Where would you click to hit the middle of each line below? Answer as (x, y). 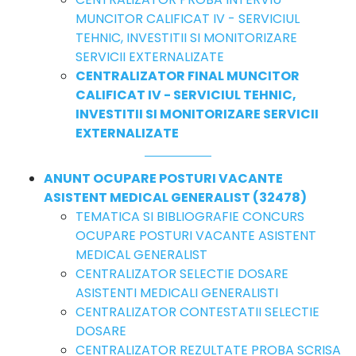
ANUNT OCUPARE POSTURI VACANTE (163, 178)
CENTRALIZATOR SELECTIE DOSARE (182, 273)
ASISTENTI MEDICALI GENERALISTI (177, 292)
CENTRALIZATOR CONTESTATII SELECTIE (197, 311)
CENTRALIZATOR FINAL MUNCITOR (188, 75)
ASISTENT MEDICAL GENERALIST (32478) (175, 197)
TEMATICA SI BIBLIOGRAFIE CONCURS (190, 216)
